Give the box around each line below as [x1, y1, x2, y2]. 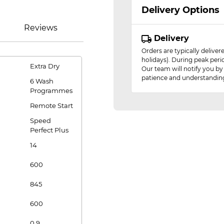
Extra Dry [30, 62, 59, 70]
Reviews [23, 23, 57, 32]
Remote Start [30, 101, 73, 109]
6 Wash [30, 77, 53, 85]
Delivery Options [141, 4, 219, 15]
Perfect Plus [30, 126, 68, 134]
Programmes [30, 86, 72, 94]
